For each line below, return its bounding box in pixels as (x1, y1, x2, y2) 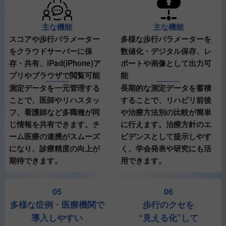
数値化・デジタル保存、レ (120, 45, 211, 56)
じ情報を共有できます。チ (9, 119, 100, 130)
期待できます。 (9, 155, 62, 166)
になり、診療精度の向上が (9, 143, 100, 154)
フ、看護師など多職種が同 (9, 106, 100, 118)
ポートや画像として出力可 (120, 57, 211, 69)
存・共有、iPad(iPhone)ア (9, 58, 101, 69)
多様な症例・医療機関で (10, 198, 104, 210)
